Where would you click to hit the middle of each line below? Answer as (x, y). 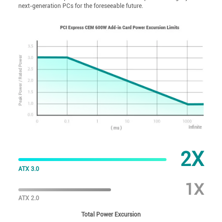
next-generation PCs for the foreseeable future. (81, 6)
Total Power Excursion (111, 215)
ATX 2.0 (29, 198)
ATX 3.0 (29, 169)
